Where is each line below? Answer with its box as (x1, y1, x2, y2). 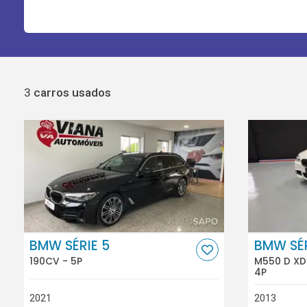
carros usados (33, 85, 111, 99)
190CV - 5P (29, 254, 83, 269)
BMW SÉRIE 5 (29, 236, 110, 255)
